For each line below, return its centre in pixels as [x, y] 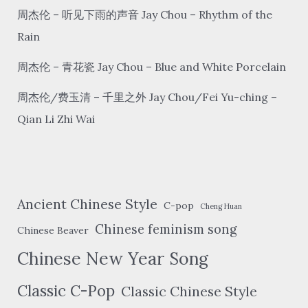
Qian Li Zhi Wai [56, 119]
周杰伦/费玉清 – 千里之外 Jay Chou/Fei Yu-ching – [147, 97]
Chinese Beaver [53, 230]
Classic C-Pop [66, 290]
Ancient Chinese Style [87, 203]
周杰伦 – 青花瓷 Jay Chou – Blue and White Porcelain [151, 66]
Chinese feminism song [166, 229]
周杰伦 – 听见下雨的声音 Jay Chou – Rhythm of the [144, 14]
